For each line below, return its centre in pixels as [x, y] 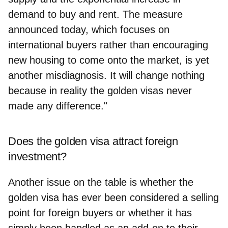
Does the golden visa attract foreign [93, 141]
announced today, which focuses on [89, 29]
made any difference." [58, 106]
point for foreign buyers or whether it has [100, 212]
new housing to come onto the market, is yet [109, 60]
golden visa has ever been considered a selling [113, 197]
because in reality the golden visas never [100, 90]
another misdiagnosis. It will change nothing [106, 75]
